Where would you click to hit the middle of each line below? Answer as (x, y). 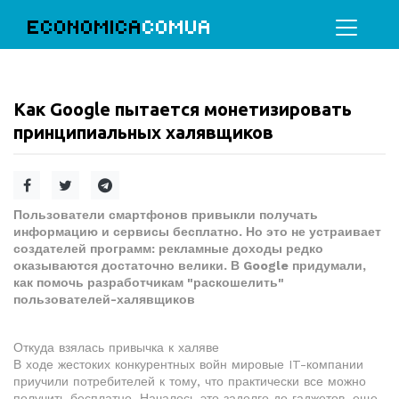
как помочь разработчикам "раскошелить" (149, 282)
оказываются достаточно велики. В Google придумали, (190, 265)
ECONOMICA (85, 27)
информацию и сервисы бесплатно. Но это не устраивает (197, 232)
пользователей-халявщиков (104, 299)
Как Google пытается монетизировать (183, 109)
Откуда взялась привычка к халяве (116, 347)
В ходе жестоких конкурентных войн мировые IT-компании (188, 364)
